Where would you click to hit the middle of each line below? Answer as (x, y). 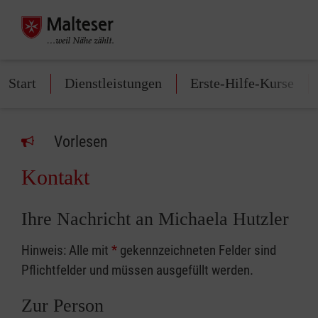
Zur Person (62, 306)
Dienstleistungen (113, 83)
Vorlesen (81, 142)
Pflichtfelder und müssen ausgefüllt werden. (137, 270)
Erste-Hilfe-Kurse (242, 83)
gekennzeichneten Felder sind (197, 250)
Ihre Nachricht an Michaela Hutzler (155, 219)
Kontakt (55, 177)
